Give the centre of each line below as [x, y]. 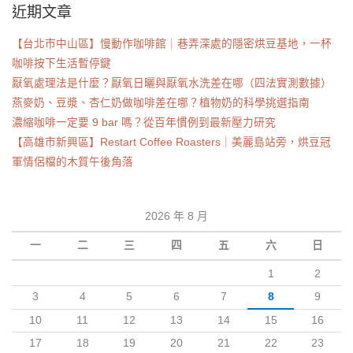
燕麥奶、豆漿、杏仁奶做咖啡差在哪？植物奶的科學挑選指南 [161, 103]
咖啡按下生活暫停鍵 [61, 64]
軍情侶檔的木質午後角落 [72, 162]
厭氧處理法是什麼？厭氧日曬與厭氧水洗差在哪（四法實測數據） [172, 84]
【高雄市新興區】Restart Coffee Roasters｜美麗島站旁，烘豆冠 [171, 143]
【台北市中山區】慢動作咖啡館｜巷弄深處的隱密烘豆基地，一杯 [172, 44]
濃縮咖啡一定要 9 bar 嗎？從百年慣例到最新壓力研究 [144, 123]
